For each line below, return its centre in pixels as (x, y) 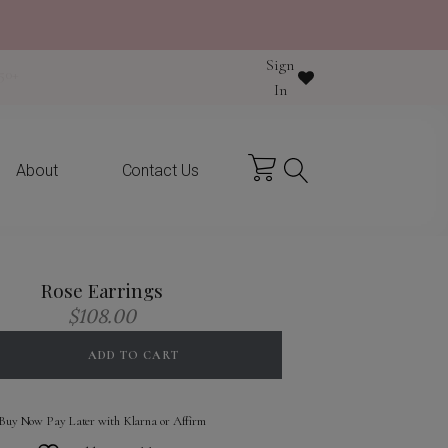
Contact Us (160, 170)
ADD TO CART (133, 354)
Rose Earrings (102, 289)
